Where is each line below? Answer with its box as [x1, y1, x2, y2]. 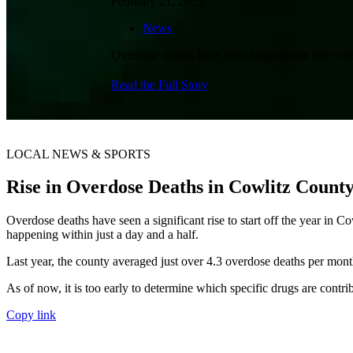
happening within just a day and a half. [6, 228, 199, 242]
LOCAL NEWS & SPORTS [6, 147, 150, 161]
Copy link [6, 308, 56, 322]
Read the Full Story [110, 77, 208, 91]
